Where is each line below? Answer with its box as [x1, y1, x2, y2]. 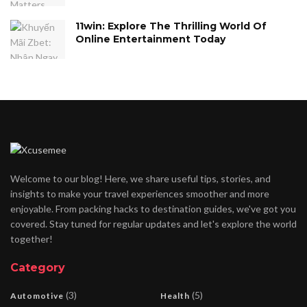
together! [10, 232, 53, 245]
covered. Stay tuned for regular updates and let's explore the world [10, 217, 297, 230]
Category [10, 260, 65, 274]
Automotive [10, 290, 64, 301]
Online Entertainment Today [75, 33, 225, 46]
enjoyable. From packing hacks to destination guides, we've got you [10, 202, 296, 214]
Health [160, 290, 190, 301]
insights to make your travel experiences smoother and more [10, 187, 269, 199]
